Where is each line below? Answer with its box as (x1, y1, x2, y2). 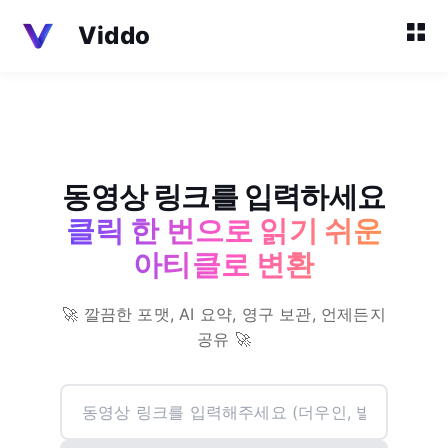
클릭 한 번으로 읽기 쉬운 (65, 213, 383, 248)
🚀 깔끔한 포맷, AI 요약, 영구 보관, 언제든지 (62, 304, 386, 324)
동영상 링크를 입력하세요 (62, 179, 386, 214)
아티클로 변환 (133, 247, 315, 282)
